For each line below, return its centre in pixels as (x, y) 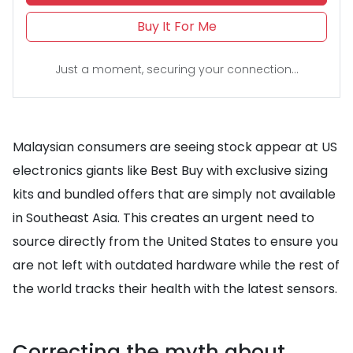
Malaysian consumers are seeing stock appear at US (175, 147)
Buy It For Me (176, 26)
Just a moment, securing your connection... (176, 69)
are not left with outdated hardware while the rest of (176, 265)
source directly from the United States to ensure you (175, 242)
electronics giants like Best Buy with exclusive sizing (170, 171)
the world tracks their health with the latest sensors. (175, 289)
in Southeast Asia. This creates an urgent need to (163, 218)
